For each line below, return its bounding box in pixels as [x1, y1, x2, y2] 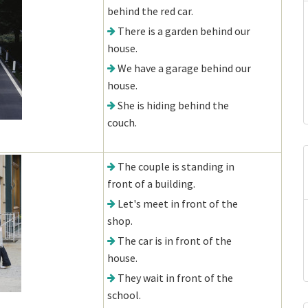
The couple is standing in [118, 159, 234, 173]
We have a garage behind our [118, 61, 251, 75]
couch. [107, 115, 137, 129]
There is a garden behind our [118, 24, 250, 38]
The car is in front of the [118, 234, 232, 247]
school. [107, 288, 141, 302]
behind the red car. [107, 4, 193, 18]
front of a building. [107, 177, 195, 190]
